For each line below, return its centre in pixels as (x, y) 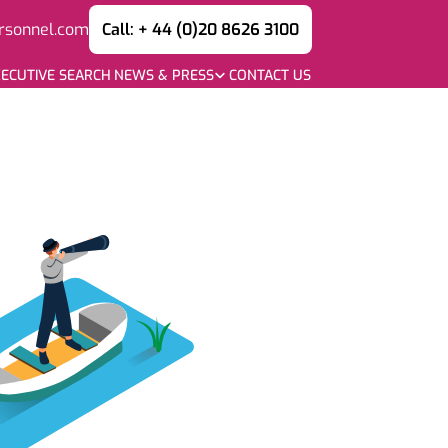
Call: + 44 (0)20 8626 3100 (200, 29)
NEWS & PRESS (163, 75)
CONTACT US (270, 75)
